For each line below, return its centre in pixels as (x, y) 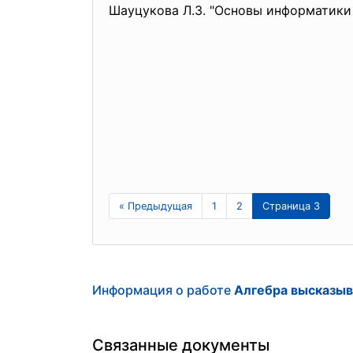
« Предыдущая (156, 206)
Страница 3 (291, 206)
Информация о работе (163, 290)
